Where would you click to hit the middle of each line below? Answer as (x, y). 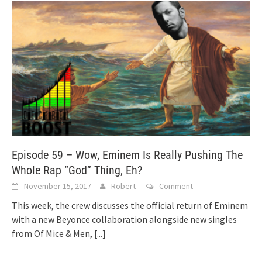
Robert (123, 186)
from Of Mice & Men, (53, 233)
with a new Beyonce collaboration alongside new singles (124, 219)
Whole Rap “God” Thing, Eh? (77, 170)
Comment (176, 186)
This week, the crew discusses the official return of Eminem (130, 205)
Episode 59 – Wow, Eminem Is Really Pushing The (127, 155)
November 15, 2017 (58, 186)
